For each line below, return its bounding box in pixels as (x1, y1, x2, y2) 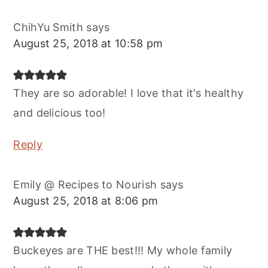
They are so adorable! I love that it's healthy (13, 87, 244, 100)
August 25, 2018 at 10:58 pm (13, 37, 163, 50)
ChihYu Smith (13, 21, 83, 34)
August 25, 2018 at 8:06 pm (13, 194, 159, 208)
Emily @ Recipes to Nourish (13, 178, 157, 191)
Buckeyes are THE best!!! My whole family (13, 244, 233, 257)
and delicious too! (13, 106, 106, 120)
